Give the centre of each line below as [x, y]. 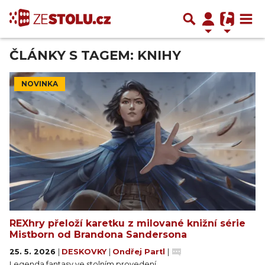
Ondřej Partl [140, 252]
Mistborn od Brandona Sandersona [98, 235]
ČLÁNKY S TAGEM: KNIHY [95, 55]
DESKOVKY [85, 252]
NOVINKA [40, 84]
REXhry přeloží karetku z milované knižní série [127, 223]
